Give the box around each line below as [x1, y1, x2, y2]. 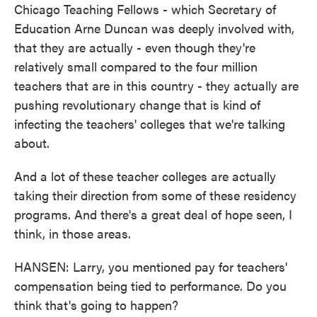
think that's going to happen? [14, 296, 178, 313]
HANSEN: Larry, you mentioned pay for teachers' [14, 258, 287, 275]
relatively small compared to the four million [14, 57, 258, 75]
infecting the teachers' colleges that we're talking [14, 115, 285, 132]
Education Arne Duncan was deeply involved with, [14, 19, 294, 37]
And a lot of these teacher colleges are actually [14, 167, 276, 185]
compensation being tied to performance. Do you [14, 277, 287, 294]
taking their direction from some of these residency [14, 186, 296, 204]
